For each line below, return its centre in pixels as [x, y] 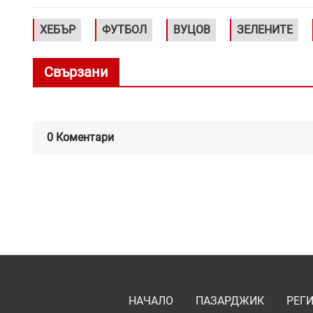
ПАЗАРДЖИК [230, 300]
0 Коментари [80, 137]
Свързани [76, 72]
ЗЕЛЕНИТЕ [265, 29]
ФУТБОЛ [124, 29]
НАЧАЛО [151, 300]
